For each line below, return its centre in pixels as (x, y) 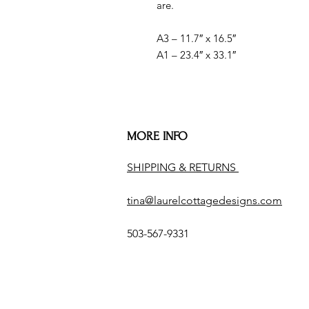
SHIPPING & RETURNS (183, 168)
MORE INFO (157, 137)
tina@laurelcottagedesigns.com (205, 201)
